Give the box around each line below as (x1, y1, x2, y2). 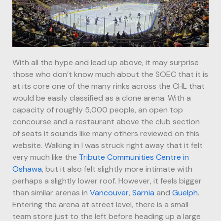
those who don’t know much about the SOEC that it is (12, 69, 208, 79)
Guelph (172, 187, 198, 198)
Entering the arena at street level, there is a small (12, 199, 188, 210)
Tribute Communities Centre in (79, 151, 189, 162)
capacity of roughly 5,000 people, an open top (12, 104, 183, 115)
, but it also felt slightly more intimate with (42, 163, 192, 174)
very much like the (12, 151, 79, 162)
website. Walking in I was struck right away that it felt (12, 140, 203, 150)
